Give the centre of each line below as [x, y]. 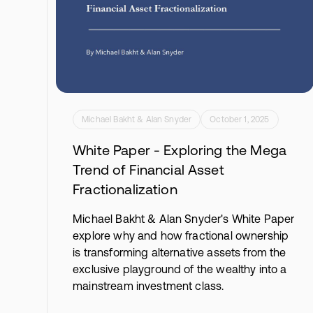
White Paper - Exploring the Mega [180, 150]
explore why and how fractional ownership [181, 236]
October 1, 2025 [240, 120]
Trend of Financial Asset [148, 170]
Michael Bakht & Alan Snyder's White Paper [184, 219]
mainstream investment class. [148, 286]
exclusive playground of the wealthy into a [180, 269]
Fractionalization [125, 189]
